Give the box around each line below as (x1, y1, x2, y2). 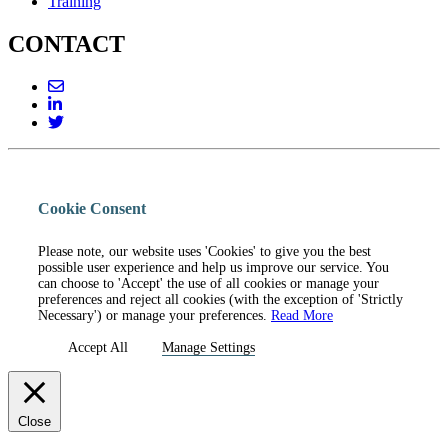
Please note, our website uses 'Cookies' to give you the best (38, 244, 371, 260)
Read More (271, 308, 333, 324)
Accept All (68, 340, 128, 356)
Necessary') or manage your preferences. (38, 308, 271, 324)
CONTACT (8, 31, 125, 58)
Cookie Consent (38, 199, 146, 217)
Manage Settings (162, 340, 255, 356)
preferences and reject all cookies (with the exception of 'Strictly (38, 292, 403, 308)
